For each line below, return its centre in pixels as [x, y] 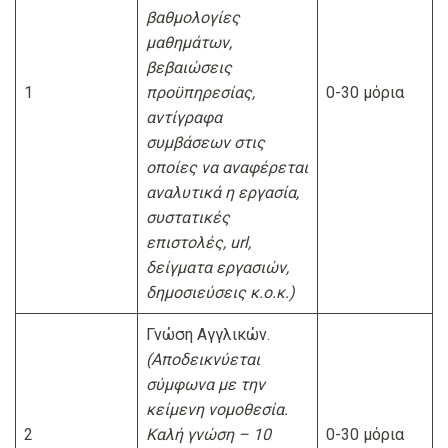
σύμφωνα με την [205, 385]
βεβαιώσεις [189, 68]
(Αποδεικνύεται [203, 360]
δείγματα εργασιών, [217, 268]
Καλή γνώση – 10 [208, 435]
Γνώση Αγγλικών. [208, 335]
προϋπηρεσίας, [200, 93]
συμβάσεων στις [205, 143]
